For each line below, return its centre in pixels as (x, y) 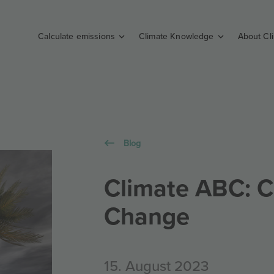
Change (147, 216)
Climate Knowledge (176, 36)
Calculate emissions (76, 36)
